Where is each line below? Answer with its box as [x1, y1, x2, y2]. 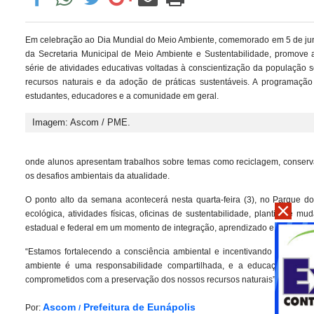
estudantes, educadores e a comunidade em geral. [25, 91, 219, 102]
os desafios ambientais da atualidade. [25, 171, 170, 182]
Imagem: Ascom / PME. [32, 117, 130, 128]
